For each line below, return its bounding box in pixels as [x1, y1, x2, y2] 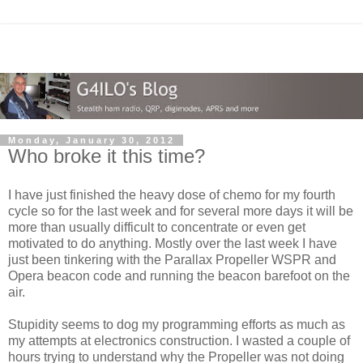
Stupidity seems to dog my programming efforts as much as [8, 317, 345, 331]
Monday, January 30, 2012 [8, 135, 175, 146]
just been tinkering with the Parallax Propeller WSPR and [8, 252, 336, 267]
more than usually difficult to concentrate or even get [8, 220, 305, 234]
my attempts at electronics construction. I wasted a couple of [8, 333, 350, 348]
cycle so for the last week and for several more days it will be [8, 203, 353, 218]
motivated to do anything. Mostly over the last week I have [8, 236, 337, 250]
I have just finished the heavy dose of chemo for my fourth [8, 187, 335, 202]
